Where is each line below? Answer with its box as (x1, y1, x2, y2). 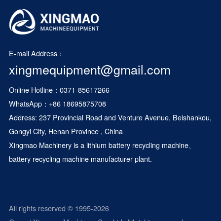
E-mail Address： (8, 48, 64, 59)
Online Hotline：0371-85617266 (8, 84, 110, 95)
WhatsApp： (8, 98, 49, 109)
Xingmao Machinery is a (8, 140, 86, 150)
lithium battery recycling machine (86, 140, 188, 150)
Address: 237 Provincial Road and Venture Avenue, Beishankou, (8, 112, 212, 123)
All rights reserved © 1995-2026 (8, 203, 109, 214)
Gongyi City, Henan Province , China (8, 126, 123, 137)
